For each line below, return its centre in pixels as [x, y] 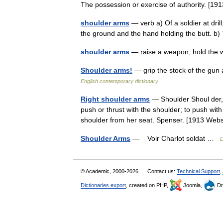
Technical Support [198, 171]
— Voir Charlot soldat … [175, 138]
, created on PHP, [148, 185]
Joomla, [193, 185]
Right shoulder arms [115, 99]
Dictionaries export [103, 185]
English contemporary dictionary [119, 81]
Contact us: [162, 171]
